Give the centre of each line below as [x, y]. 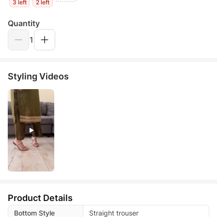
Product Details [40, 198]
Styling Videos [38, 76]
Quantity [24, 23]
